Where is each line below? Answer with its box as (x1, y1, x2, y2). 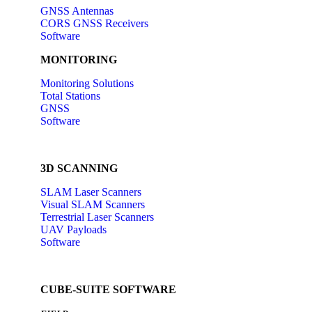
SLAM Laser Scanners (40, 186, 141, 198)
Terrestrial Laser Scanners (40, 211, 154, 223)
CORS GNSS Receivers (40, 17, 148, 29)
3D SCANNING (40, 162, 118, 174)
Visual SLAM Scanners (40, 198, 145, 210)
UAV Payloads (40, 224, 107, 235)
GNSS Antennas (40, 5, 114, 17)
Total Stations (40, 90, 100, 102)
